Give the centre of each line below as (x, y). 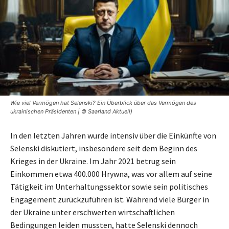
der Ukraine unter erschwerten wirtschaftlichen (93, 212)
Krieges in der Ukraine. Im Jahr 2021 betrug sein (93, 161)
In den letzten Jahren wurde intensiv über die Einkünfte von (113, 136)
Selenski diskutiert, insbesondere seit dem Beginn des (104, 148)
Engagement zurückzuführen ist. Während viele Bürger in (110, 200)
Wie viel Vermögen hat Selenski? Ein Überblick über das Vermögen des (103, 103)
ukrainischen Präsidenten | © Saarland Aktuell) (71, 112)
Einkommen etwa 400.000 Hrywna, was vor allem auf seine (111, 174)
